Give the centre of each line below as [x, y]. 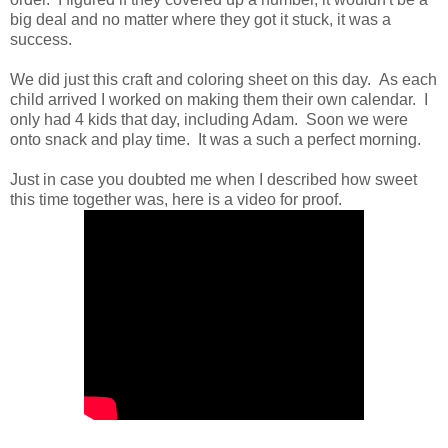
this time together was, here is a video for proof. [180, 199]
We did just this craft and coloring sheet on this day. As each [223, 79]
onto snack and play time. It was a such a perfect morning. [215, 139]
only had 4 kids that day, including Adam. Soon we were [209, 119]
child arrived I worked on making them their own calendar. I [219, 99]
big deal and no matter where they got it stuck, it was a [200, 19]
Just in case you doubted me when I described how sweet [213, 179]
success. [41, 39]
